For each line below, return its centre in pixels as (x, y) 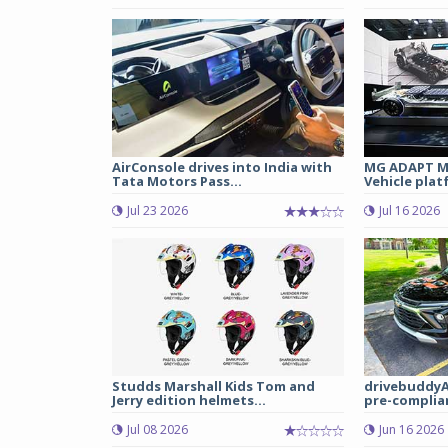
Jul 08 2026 (157, 430)
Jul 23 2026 (157, 211)
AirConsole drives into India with (222, 167)
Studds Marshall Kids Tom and (213, 386)
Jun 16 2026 (411, 430)
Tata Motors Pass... (177, 181)
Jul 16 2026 (409, 211)
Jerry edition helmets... (189, 400)
